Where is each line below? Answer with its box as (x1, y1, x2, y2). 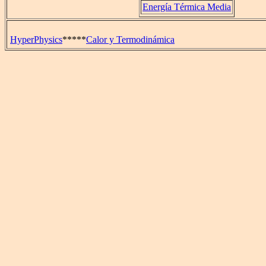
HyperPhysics (10, 34, 62, 45)
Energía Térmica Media (142, 2, 231, 12)
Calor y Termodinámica (86, 34, 175, 45)
